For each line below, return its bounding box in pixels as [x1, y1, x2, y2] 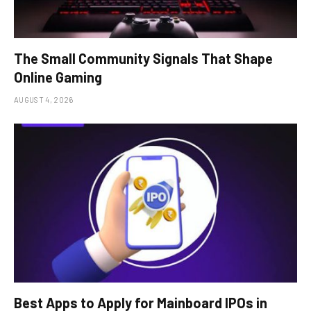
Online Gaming [14, 68, 102, 85]
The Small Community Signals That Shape [14, 49, 273, 67]
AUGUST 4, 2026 [14, 94, 74, 104]
